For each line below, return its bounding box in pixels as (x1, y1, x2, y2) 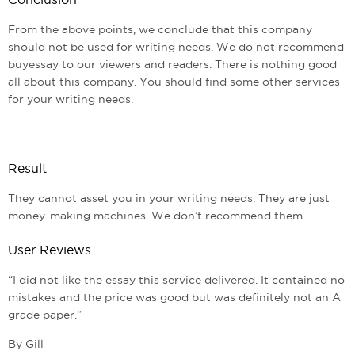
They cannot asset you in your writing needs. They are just (8, 192, 330, 204)
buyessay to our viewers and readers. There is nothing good (8, 58, 337, 71)
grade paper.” (8, 308, 82, 321)
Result (8, 161, 47, 175)
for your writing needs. (8, 93, 133, 105)
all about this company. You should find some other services (8, 75, 340, 88)
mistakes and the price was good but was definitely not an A (8, 291, 341, 303)
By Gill (8, 338, 44, 350)
